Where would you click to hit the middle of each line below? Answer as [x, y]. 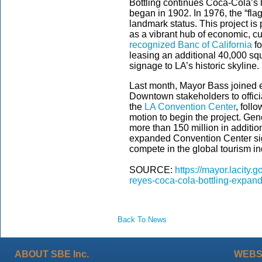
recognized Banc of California [191, 45]
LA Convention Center [190, 107]
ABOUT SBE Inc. [52, 254]
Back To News [142, 220]
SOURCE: [152, 170]
